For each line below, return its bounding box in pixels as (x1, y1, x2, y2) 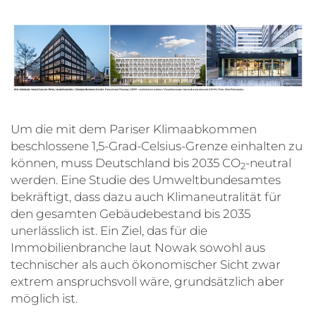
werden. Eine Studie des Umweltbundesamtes (11, 172, 281, 187)
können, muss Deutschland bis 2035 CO (11, 155, 241, 170)
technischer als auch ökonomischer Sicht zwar (11, 257, 281, 272)
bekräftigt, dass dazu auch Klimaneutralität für (11, 189, 281, 204)
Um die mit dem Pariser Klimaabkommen (11, 121, 257, 136)
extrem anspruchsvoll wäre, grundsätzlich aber (11, 274, 284, 288)
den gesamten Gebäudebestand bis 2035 (11, 206, 250, 221)
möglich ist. (11, 291, 78, 305)
